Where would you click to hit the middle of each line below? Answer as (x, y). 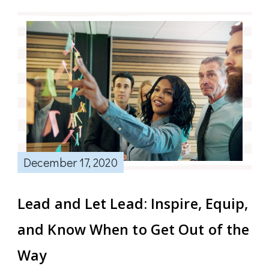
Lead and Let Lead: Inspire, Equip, (133, 204)
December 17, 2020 (71, 162)
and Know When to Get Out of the (134, 230)
